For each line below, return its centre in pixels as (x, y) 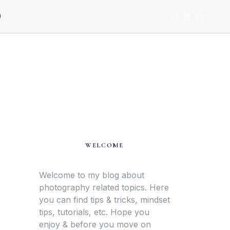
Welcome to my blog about (92, 175)
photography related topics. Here (104, 187)
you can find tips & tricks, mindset (104, 200)
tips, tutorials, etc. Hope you (94, 212)
